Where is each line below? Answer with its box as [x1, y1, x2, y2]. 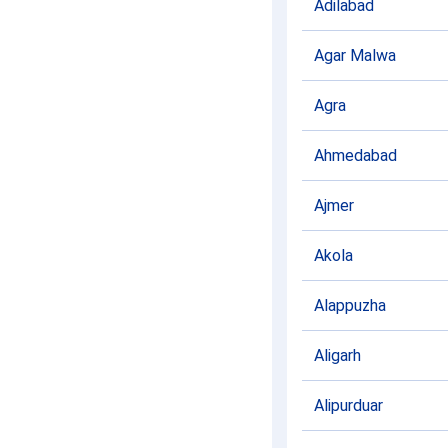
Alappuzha [314, 296, 386, 315]
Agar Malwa [314, 46, 396, 65]
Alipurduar [314, 396, 383, 415]
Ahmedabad [314, 146, 397, 165]
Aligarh [314, 346, 361, 365]
